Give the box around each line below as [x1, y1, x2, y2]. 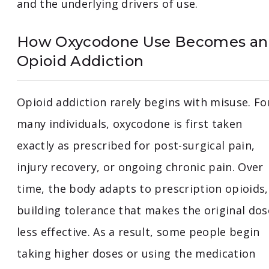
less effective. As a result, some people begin [17, 225, 260, 240]
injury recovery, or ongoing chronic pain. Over [17, 160, 264, 175]
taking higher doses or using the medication [17, 246, 256, 261]
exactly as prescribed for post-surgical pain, [17, 138, 255, 153]
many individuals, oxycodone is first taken [17, 116, 243, 131]
